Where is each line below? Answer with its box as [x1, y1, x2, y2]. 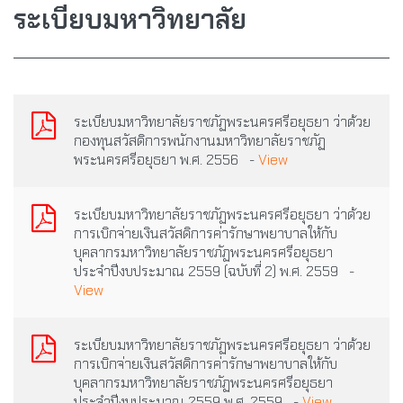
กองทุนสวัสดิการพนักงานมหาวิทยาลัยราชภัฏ [74, 130, 326, 150]
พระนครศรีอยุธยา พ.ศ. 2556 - [74, 149, 258, 169]
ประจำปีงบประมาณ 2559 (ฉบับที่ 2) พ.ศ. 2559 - [74, 261, 354, 281]
